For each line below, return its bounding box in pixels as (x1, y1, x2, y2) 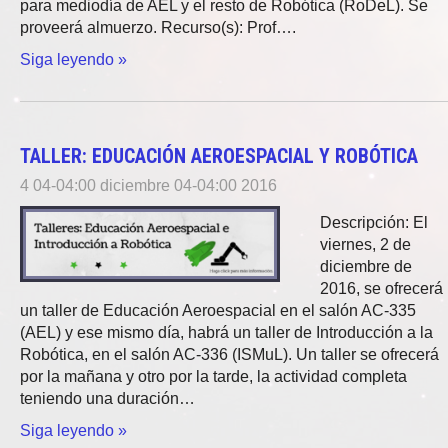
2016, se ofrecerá (320, 280, 443, 297)
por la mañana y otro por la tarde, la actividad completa (20, 368, 407, 385)
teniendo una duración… (20, 390, 195, 407)
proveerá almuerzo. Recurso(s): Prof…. (20, 19, 296, 36)
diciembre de (320, 258, 412, 275)
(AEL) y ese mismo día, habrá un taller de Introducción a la (20, 324, 433, 341)
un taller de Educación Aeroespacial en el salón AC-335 (20, 302, 416, 319)
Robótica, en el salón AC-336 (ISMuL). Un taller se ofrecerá (20, 346, 439, 363)
